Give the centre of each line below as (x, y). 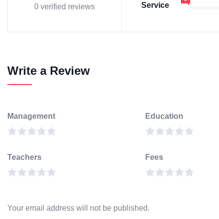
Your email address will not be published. (78, 208)
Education (164, 116)
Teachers (24, 157)
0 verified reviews (64, 6)
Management (31, 116)
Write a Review (49, 71)
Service (155, 5)
